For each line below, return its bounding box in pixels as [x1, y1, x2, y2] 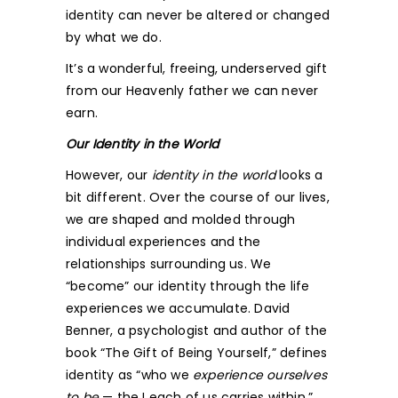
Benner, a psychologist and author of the [66, 322, 327, 339]
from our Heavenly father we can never [66, 82, 319, 99]
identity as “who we [66, 366, 193, 384]
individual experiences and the [66, 233, 260, 251]
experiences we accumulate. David [66, 299, 291, 317]
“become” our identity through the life [66, 277, 310, 295]
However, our [66, 166, 152, 184]
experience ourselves [193, 366, 327, 384]
